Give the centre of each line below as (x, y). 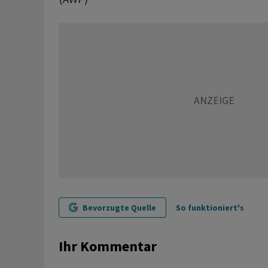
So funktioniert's (210, 208)
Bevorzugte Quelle (119, 208)
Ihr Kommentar (107, 246)
